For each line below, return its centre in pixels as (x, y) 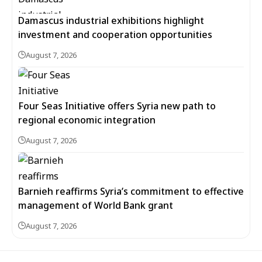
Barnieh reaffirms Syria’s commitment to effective (131, 191)
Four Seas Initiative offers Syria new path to (117, 106)
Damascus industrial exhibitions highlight (111, 20)
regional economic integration (87, 120)
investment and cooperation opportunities (115, 35)
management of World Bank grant (96, 205)
